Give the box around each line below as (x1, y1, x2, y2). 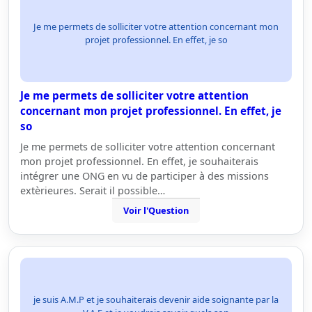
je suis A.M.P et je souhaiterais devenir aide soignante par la (33, 293, 279, 306)
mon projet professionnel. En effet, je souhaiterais (20, 155, 258, 168)
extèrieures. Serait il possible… (20, 184, 165, 197)
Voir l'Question (123, 204, 189, 217)
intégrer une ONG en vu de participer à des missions (20, 169, 269, 182)
